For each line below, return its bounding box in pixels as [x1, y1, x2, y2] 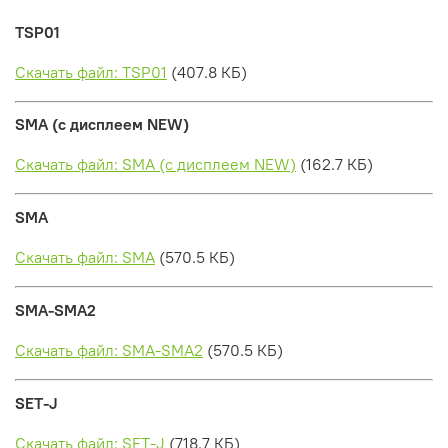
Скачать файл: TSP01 [15, 61, 167, 82]
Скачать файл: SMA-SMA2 [15, 339, 203, 360]
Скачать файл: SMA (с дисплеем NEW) [15, 154, 296, 175]
